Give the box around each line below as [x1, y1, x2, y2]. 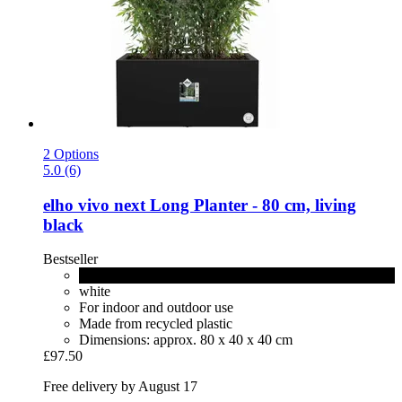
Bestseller [43, 251, 98, 267]
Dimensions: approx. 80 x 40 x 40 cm [79, 332, 293, 348]
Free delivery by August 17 [43, 379, 197, 395]
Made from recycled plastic [79, 316, 232, 332]
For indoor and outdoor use [79, 300, 233, 316]
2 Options [43, 145, 99, 162]
